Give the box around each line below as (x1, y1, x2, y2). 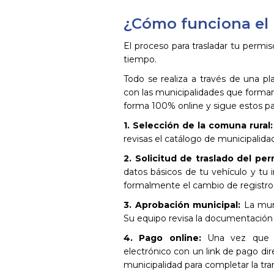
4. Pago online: (124, 232, 201, 243)
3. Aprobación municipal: (124, 199, 241, 210)
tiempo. (124, 54, 157, 65)
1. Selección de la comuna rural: (124, 120, 273, 131)
